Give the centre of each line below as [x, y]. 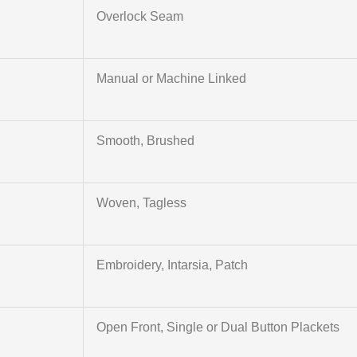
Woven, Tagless [141, 203]
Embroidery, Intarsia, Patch [172, 265]
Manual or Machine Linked [171, 79]
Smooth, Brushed [145, 141]
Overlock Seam [139, 17]
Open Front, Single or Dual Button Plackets [218, 328]
